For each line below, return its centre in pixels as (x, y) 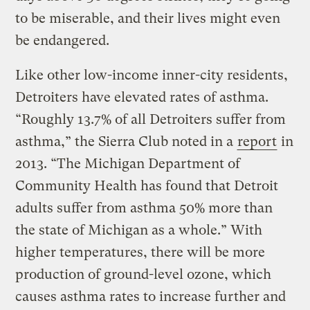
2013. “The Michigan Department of (128, 163)
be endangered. (63, 40)
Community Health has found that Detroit (147, 185)
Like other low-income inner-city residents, (152, 75)
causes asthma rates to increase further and (151, 296)
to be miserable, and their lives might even (148, 18)
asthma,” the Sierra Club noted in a (126, 141)
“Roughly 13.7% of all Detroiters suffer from (151, 119)
